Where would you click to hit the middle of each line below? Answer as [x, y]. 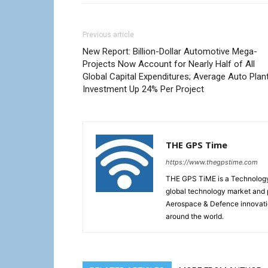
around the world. [195, 217]
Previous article [108, 35]
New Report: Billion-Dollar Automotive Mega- [170, 52]
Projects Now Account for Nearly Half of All [169, 64]
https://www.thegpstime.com [212, 162]
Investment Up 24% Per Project [143, 89]
